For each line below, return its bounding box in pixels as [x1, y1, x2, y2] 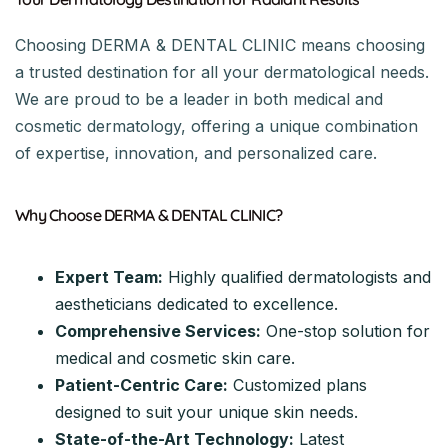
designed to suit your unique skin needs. [55, 401, 358, 422]
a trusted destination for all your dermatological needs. [15, 61, 429, 82]
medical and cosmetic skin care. [55, 347, 295, 368]
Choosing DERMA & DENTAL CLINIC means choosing [15, 34, 425, 55]
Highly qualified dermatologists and [163, 266, 431, 287]
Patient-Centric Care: [55, 374, 228, 395]
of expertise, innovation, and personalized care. [15, 142, 377, 163]
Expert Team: [55, 266, 163, 287]
